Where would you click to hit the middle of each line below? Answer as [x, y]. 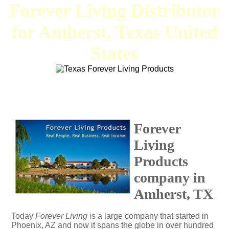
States [114, 54]
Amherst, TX [174, 194]
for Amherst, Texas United [114, 32]
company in [170, 178]
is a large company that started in [148, 216]
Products [161, 161]
